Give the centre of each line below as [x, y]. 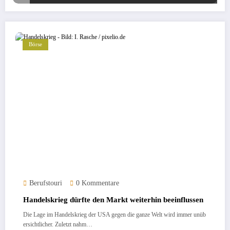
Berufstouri [46, 183]
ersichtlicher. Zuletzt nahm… [58, 225]
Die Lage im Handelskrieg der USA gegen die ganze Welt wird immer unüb [114, 215]
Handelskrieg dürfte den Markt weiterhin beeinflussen [113, 200]
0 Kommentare [98, 183]
